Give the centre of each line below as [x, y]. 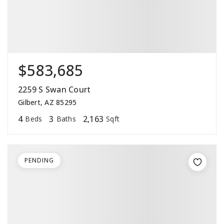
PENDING [39, 160]
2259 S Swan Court [54, 90]
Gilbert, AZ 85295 [47, 102]
